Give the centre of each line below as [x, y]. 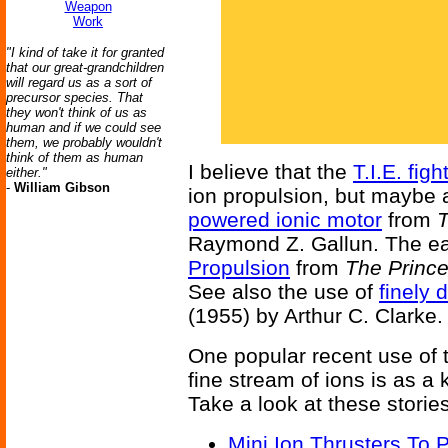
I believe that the [270, 171]
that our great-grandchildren [85, 67]
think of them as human [74, 157]
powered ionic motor [285, 219]
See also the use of [283, 291]
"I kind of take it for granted [85, 52]
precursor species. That [74, 97]
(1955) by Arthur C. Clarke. [315, 315]
